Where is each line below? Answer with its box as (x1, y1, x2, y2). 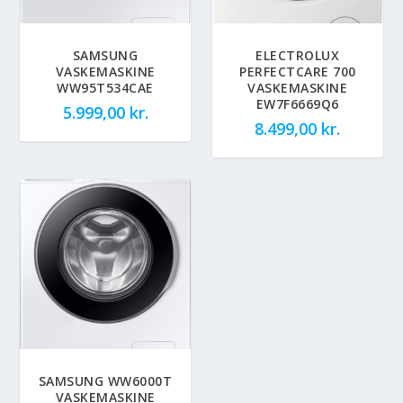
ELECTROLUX (255, 46, 340, 64)
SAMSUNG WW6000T (38, 372, 173, 390)
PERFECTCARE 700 (239, 62, 356, 80)
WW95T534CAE (57, 78, 154, 96)
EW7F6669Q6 (255, 94, 339, 112)
